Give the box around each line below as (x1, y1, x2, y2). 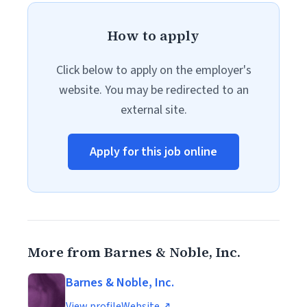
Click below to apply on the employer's (56, 62, 251, 79)
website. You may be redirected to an (58, 82, 249, 99)
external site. (120, 101, 187, 119)
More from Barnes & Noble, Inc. (27, 243, 241, 262)
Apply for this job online (90, 143, 217, 160)
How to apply (108, 26, 199, 45)
